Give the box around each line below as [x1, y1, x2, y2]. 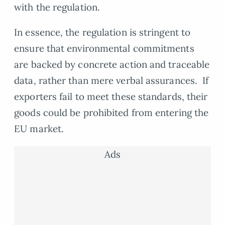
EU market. [14, 123, 64, 135]
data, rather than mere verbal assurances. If [14, 74, 209, 87]
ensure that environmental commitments [14, 42, 194, 55]
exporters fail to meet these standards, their [14, 90, 208, 103]
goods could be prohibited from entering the [14, 106, 209, 119]
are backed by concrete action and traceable [14, 58, 210, 71]
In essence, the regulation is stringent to [14, 26, 191, 39]
